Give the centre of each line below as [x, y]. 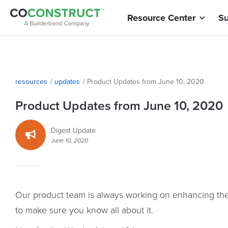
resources [31, 81]
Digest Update [73, 130]
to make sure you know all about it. [85, 210]
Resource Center [161, 18]
